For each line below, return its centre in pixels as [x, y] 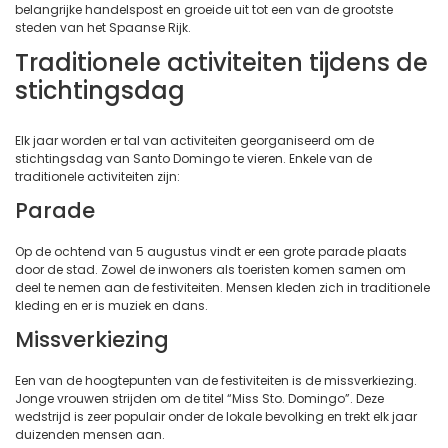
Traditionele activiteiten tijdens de [221, 62]
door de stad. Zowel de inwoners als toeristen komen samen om [210, 269]
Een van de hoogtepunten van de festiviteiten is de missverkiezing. [216, 380]
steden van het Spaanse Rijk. [103, 27]
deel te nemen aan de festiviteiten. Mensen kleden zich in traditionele [222, 287]
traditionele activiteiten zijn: [97, 176]
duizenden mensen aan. [90, 434]
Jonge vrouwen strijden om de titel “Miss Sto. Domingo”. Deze [199, 398]
